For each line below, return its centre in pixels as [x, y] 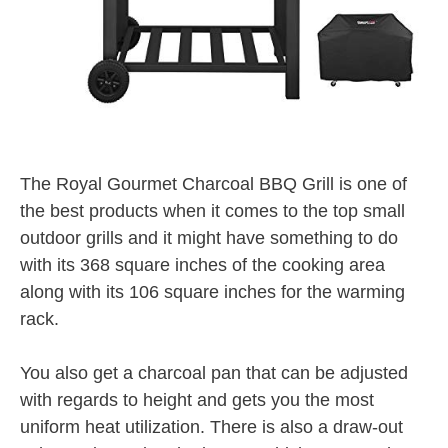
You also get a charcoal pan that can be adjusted [214, 372]
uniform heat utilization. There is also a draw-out [211, 426]
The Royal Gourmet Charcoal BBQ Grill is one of [213, 183]
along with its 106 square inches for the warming [212, 291]
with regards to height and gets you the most [197, 399]
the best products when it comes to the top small [212, 210]
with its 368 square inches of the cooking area [202, 264]
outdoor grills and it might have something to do [209, 237]
